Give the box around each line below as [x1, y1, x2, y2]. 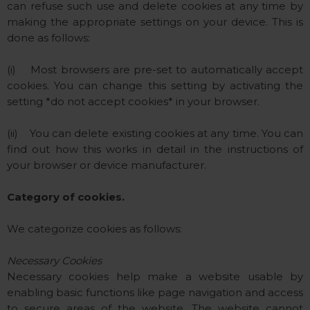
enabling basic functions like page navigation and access [7, 286, 303, 299]
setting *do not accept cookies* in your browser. [7, 95, 259, 108]
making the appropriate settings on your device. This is [7, 15, 303, 28]
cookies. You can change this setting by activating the [7, 79, 303, 92]
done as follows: [7, 31, 90, 44]
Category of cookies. [7, 190, 125, 203]
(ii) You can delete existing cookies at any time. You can [7, 127, 303, 140]
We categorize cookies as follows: [7, 222, 182, 235]
